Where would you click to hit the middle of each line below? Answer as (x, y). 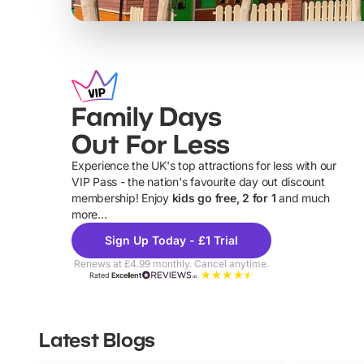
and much (303, 198)
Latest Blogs (97, 340)
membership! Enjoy (122, 198)
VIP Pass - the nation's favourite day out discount (198, 182)
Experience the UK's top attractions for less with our (204, 166)
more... (89, 214)
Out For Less (151, 144)
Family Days (147, 117)
